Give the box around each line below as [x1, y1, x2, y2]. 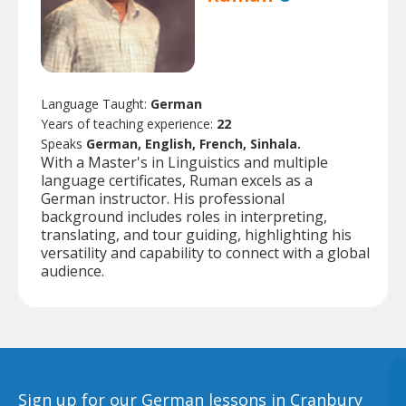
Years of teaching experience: [41, 114, 217, 132]
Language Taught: [41, 94, 150, 112]
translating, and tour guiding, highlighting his [41, 224, 352, 245]
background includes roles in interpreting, [41, 206, 327, 227]
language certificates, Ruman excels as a [41, 169, 313, 190]
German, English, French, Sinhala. [86, 134, 301, 152]
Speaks [41, 134, 86, 152]
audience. [41, 260, 104, 281]
